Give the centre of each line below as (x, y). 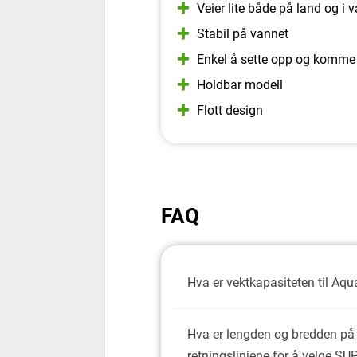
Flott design (230, 110)
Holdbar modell (240, 84)
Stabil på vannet (243, 33)
